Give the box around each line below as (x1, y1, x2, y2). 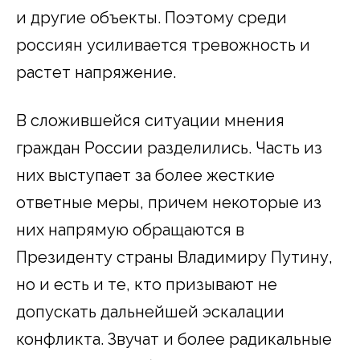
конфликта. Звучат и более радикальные (16, 329, 332, 349)
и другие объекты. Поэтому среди (16, 7, 287, 27)
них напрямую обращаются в (16, 219, 244, 239)
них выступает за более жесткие (16, 165, 275, 185)
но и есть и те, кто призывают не (16, 274, 277, 294)
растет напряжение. (16, 62, 176, 82)
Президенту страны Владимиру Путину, (16, 247, 333, 267)
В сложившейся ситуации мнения (16, 110, 284, 130)
